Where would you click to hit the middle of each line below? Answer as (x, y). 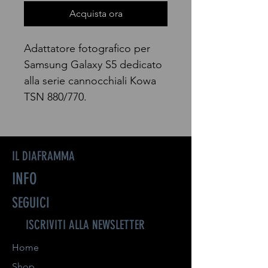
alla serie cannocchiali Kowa (90, 81)
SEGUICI (31, 203)
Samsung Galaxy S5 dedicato (93, 65)
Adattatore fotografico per (87, 48)
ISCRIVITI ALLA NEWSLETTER (85, 225)
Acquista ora (96, 13)
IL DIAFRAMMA (43, 156)
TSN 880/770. (55, 97)
